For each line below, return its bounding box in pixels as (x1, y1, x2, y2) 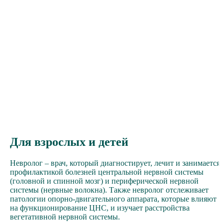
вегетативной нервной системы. (10, 212, 120, 221)
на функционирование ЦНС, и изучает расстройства (10, 203, 190, 212)
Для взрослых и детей (10, 135, 128, 148)
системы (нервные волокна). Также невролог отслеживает (10, 185, 209, 194)
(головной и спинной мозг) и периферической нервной (10, 176, 199, 185)
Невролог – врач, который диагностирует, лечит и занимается (10, 158, 220, 167)
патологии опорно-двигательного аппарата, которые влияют (10, 194, 217, 203)
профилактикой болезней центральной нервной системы (10, 167, 204, 176)
